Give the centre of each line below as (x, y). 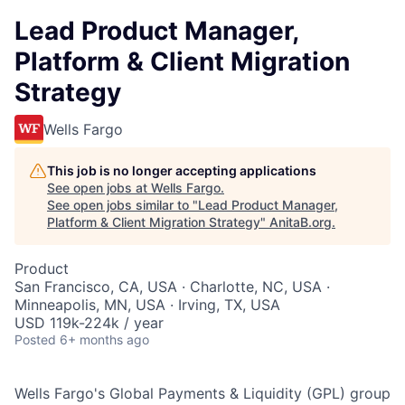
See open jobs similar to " (122, 205)
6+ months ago (104, 339)
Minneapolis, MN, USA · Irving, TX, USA (147, 305)
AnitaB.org (301, 222)
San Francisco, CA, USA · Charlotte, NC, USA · (172, 287)
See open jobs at (99, 188)
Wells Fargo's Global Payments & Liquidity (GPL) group (202, 393)
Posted (35, 339)
